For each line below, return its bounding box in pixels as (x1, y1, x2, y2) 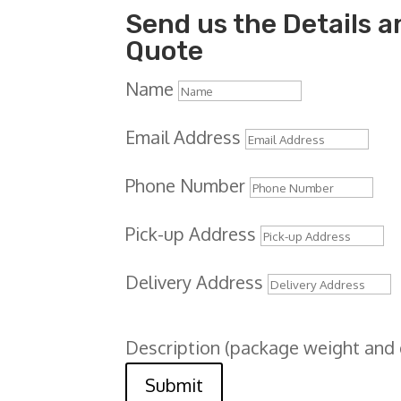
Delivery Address (125, 270, 264, 294)
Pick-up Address (125, 222, 257, 246)
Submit (145, 373, 204, 397)
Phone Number (125, 174, 246, 198)
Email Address (125, 125, 242, 149)
